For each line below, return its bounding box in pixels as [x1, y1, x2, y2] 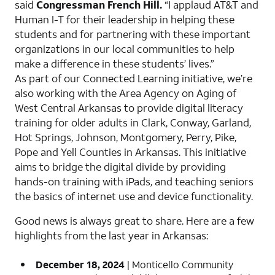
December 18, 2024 [36, 257, 127, 271]
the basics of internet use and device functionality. [15, 188, 253, 203]
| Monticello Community [127, 257, 233, 271]
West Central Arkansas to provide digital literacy [15, 100, 243, 115]
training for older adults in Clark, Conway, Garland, [15, 115, 251, 130]
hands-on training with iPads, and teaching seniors [15, 174, 254, 188]
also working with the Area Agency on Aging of [15, 85, 236, 100]
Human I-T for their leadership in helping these [15, 12, 234, 26]
